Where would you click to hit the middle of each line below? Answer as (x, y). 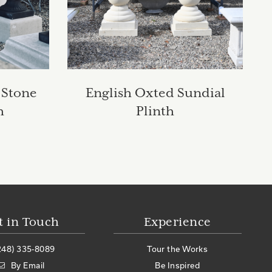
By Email (28, 265)
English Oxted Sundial (155, 93)
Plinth (155, 111)
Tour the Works (178, 249)
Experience (177, 222)
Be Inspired (178, 265)
